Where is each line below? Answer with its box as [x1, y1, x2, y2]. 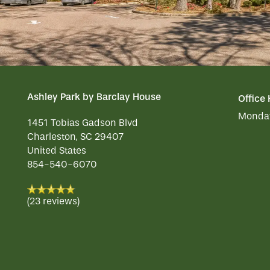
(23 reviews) [27, 195, 80, 207]
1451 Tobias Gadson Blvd [27, 117, 138, 129]
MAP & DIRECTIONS [66, 77, 164, 90]
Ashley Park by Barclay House [27, 91, 161, 103]
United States [27, 145, 86, 157]
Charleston [27, 131, 76, 143]
